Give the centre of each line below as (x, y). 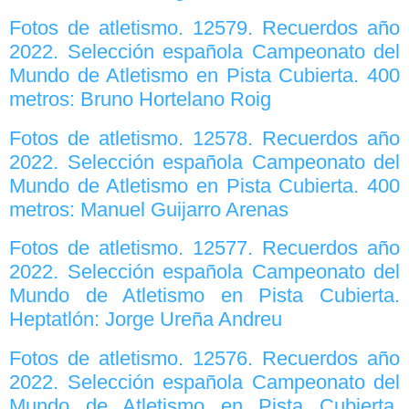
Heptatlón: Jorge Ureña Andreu (146, 320)
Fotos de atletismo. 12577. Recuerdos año (204, 248)
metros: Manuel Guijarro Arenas (149, 209)
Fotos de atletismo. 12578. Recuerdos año (204, 138)
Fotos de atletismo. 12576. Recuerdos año (204, 358)
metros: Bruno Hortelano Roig (140, 100)
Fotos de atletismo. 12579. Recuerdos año (204, 28)
